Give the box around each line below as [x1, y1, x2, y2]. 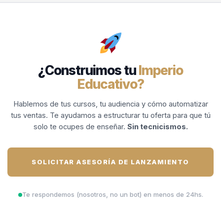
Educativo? [77, 76, 144, 92]
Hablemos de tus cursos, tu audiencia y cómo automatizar [13, 100, 208, 109]
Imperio [139, 63, 183, 78]
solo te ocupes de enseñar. [33, 122, 127, 132]
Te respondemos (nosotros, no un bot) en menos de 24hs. [22, 190, 203, 199]
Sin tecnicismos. [127, 122, 188, 132]
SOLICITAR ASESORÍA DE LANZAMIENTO [32, 158, 189, 166]
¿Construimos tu [38, 63, 139, 78]
